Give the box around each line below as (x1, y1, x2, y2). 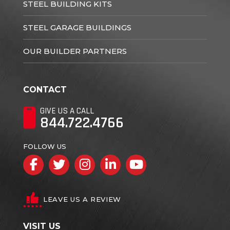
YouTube (143, 157, 198, 171)
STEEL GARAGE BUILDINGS (23, 23, 131, 32)
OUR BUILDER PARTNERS (23, 46, 127, 56)
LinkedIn (118, 157, 171, 171)
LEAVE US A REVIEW (43, 195, 122, 203)
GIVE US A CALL (40, 105, 94, 117)
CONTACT (23, 85, 67, 94)
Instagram (92, 157, 155, 171)
